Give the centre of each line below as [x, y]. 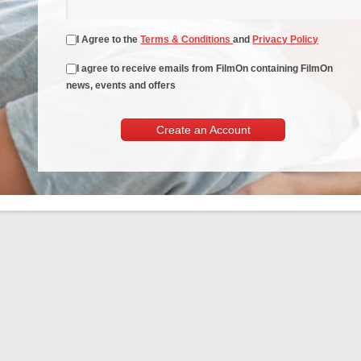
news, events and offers [121, 85]
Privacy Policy [286, 39]
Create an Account [203, 130]
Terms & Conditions [187, 39]
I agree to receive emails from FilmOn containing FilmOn [205, 68]
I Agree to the [109, 39]
